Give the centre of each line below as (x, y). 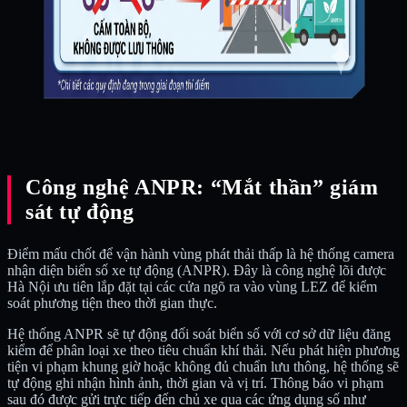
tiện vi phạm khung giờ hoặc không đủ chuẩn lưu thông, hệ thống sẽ (203, 366)
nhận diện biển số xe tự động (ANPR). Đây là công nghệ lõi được (197, 270)
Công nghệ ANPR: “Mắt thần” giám (202, 187)
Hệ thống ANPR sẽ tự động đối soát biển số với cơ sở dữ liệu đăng (199, 333)
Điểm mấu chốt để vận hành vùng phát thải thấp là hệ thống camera (201, 253)
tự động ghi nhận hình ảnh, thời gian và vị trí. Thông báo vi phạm (195, 382)
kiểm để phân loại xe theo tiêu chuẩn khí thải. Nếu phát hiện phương (203, 350)
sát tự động (80, 211)
